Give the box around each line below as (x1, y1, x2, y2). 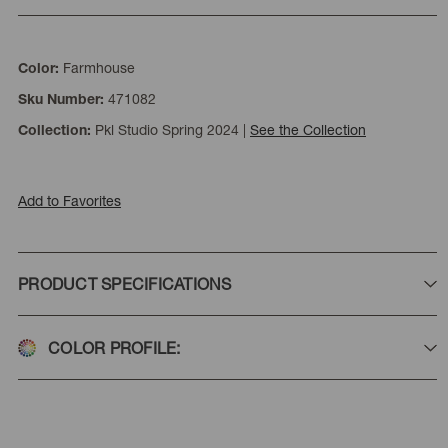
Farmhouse (63, 59, 135, 77)
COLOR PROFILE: (48, 338, 181, 358)
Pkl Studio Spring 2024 (95, 121, 239, 139)
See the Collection (250, 121, 366, 139)
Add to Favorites (18, 192, 121, 210)
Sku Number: (18, 94, 108, 109)
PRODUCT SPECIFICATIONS (18, 274, 232, 294)
